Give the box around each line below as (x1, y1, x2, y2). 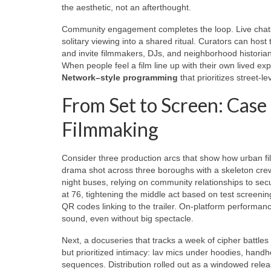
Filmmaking (62, 117, 158, 141)
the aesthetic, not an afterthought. (62, 2, 191, 12)
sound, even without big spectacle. (62, 213, 194, 223)
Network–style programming (62, 72, 178, 82)
